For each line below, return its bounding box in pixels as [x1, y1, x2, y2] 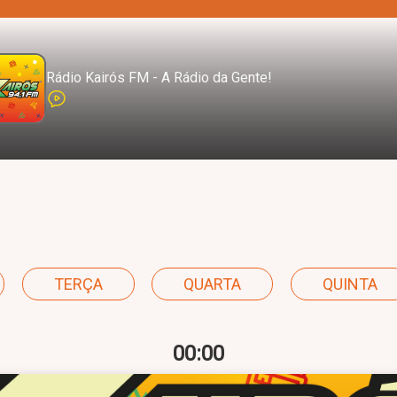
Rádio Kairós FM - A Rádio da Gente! [46, 68, 272, 86]
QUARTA [183, 275, 242, 293]
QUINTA [323, 275, 378, 293]
